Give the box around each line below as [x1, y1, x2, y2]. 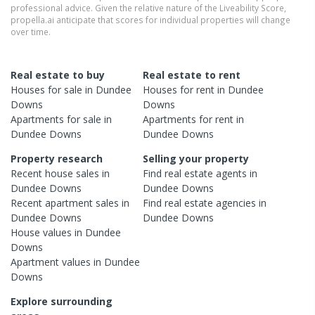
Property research [11, 152, 103, 166]
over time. [11, 26, 51, 38]
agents [216, 167, 247, 181]
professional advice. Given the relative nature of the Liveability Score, [11, 2, 286, 14]
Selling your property [143, 152, 250, 166]
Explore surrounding [11, 295, 112, 309]
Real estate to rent [143, 68, 241, 82]
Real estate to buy [11, 68, 105, 82]
